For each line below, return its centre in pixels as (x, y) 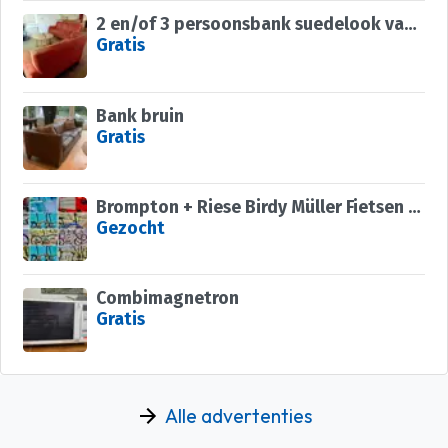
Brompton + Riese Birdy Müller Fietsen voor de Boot (414, 208)
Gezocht (130, 229)
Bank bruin (139, 116)
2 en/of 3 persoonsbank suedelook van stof (410, 25)
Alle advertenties (238, 415)
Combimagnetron (167, 299)
